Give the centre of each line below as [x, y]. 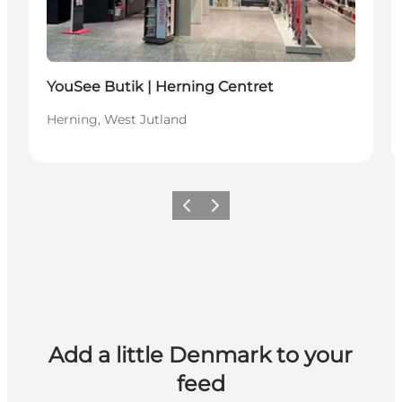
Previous [199, 211]
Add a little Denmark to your [201, 355]
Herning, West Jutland [117, 120]
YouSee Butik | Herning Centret [160, 87]
